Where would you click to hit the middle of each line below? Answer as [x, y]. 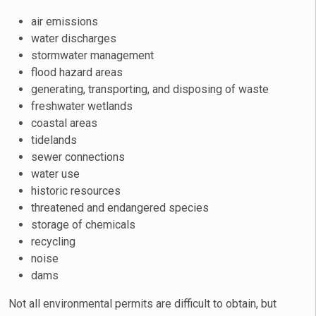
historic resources [76, 191]
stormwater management [92, 55]
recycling [53, 242]
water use [55, 174]
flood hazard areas [77, 72]
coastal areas [64, 123]
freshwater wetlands [82, 106]
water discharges [74, 38]
